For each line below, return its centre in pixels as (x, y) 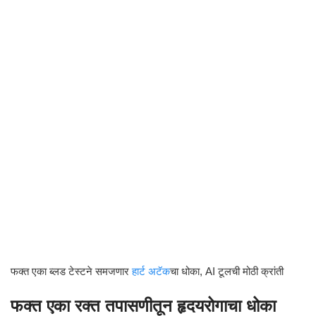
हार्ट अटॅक (151, 271)
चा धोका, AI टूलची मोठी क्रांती (227, 271)
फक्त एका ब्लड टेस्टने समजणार (71, 271)
